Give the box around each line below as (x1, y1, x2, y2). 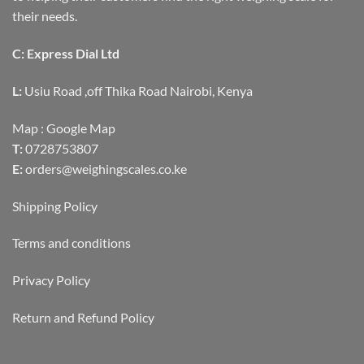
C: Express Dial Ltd (12, 45, 119, 62)
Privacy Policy (12, 272, 90, 288)
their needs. (12, 8, 77, 24)
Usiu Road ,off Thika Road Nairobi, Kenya (22, 82, 253, 98)
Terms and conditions (12, 235, 131, 251)
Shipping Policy (12, 197, 97, 214)
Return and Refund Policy (12, 309, 154, 325)
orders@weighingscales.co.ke (23, 160, 187, 176)
